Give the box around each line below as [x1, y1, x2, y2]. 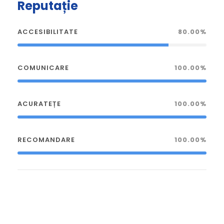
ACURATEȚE [17, 98, 61, 108]
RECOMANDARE [17, 134, 75, 144]
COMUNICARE [17, 62, 69, 72]
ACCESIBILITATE [17, 26, 78, 36]
